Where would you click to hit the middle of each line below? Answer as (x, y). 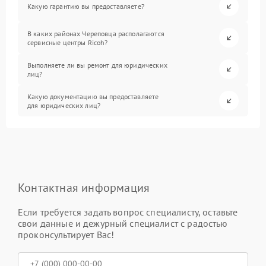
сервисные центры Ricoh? (68, 42)
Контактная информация (84, 188)
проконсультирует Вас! (66, 235)
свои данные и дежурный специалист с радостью (123, 224)
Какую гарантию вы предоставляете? (86, 7)
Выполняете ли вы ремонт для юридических (97, 65)
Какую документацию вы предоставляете (93, 96)
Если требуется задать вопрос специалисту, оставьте (128, 212)
